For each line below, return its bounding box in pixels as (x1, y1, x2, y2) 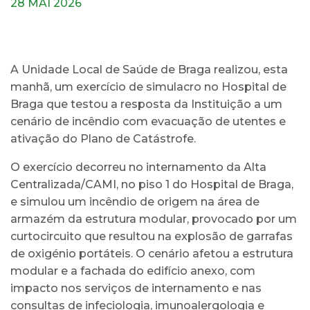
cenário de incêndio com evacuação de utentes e (10, 114, 286, 128)
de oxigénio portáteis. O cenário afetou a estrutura (10, 246, 293, 260)
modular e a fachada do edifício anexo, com (10, 264, 255, 277)
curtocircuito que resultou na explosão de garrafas (10, 229, 293, 243)
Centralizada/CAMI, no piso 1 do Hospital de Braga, (10, 177, 293, 191)
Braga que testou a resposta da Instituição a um (10, 97, 282, 111)
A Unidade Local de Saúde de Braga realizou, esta (10, 62, 288, 76)
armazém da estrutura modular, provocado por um (10, 212, 297, 226)
